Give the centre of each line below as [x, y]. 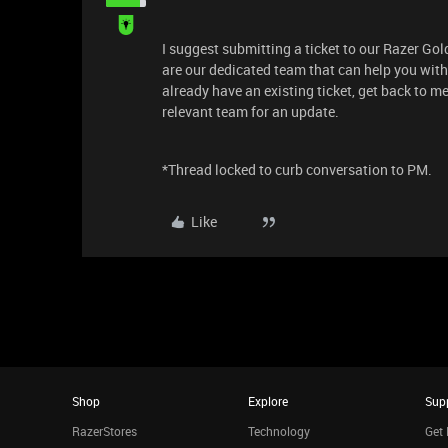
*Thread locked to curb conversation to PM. [297, 169]
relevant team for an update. [250, 111]
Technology [279, 431]
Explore [268, 401]
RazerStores [104, 431]
